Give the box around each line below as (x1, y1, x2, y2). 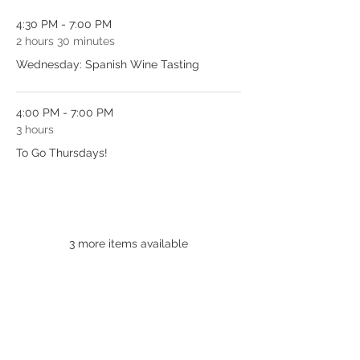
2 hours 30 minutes (16, 35, 115, 48)
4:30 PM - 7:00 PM (16, 18, 112, 31)
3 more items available (69, 237, 188, 251)
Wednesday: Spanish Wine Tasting (16, 58, 199, 72)
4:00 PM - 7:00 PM (16, 106, 113, 120)
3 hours (16, 123, 54, 137)
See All (111, 201, 146, 218)
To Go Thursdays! (16, 146, 108, 160)
